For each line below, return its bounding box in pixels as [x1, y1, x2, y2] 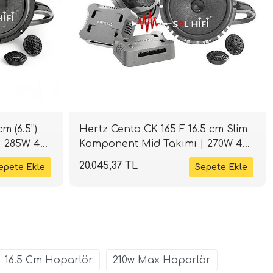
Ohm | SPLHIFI [79, 153, 155, 165]
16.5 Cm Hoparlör [5, 255, 93, 266]
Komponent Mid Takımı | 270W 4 [79, 138, 243, 150]
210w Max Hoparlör [113, 255, 211, 266]
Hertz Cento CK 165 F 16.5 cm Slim [79, 124, 247, 135]
